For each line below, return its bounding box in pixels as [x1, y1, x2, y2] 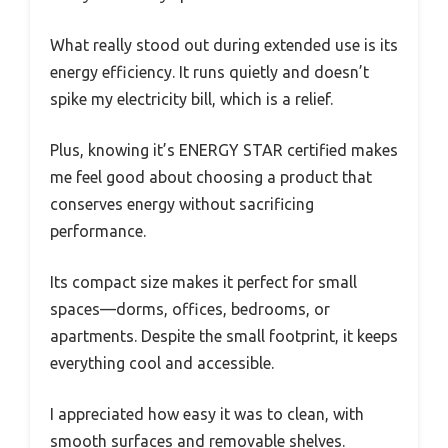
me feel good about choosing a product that [50, 168, 372, 187]
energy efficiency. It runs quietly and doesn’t [50, 63, 369, 82]
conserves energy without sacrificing [50, 195, 314, 214]
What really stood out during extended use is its [50, 36, 398, 55]
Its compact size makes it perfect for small [50, 273, 357, 292]
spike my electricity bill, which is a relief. [50, 90, 333, 109]
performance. [50, 222, 146, 241]
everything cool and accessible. [50, 354, 274, 373]
